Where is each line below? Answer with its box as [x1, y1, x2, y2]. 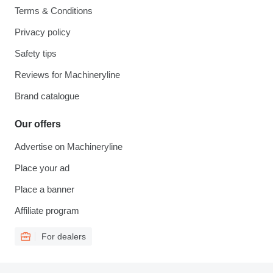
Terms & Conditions [15, 5, 93, 16]
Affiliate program [15, 205, 79, 216]
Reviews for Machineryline [15, 69, 120, 80]
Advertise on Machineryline [15, 141, 122, 152]
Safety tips [15, 48, 57, 58]
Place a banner [15, 184, 74, 194]
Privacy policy [15, 27, 71, 37]
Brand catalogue [15, 91, 79, 101]
